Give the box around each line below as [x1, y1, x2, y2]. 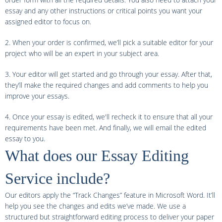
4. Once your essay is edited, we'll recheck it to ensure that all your [5, 112, 213, 121]
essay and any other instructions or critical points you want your [5, 6, 202, 15]
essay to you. [5, 134, 45, 143]
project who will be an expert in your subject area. [5, 49, 159, 58]
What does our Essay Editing [5, 147, 189, 165]
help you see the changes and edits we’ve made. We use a [5, 201, 186, 211]
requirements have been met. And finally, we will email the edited [5, 123, 206, 132]
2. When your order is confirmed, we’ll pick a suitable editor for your [5, 38, 213, 47]
